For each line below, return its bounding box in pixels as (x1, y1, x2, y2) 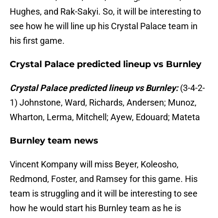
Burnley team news (10, 135, 98, 146)
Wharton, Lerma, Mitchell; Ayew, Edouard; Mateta (10, 112, 200, 123)
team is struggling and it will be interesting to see (10, 188, 198, 199)
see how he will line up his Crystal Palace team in (10, 21, 198, 32)
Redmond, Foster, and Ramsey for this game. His (10, 174, 198, 184)
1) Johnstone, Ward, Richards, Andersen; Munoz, (10, 97, 197, 108)
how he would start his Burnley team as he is (10, 203, 181, 214)
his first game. (10, 36, 65, 46)
